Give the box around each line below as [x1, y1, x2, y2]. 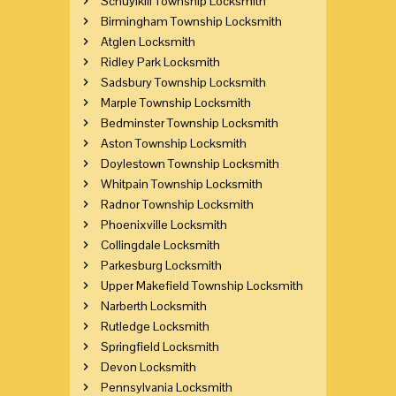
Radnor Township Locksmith [101, 195, 254, 212]
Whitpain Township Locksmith [101, 175, 263, 192]
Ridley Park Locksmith [101, 53, 220, 70]
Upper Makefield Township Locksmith [101, 277, 303, 293]
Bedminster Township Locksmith [101, 114, 278, 131]
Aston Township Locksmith [101, 134, 247, 151]
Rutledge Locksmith [101, 317, 209, 334]
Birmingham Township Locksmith [101, 12, 282, 29]
